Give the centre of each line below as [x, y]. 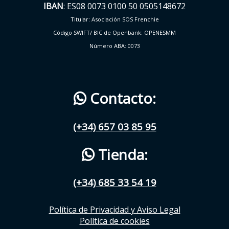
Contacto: [121, 98]
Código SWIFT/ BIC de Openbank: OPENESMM [114, 33]
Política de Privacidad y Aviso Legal [114, 210]
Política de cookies [114, 221]
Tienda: [121, 154]
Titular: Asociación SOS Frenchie [114, 19]
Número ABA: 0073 [114, 46]
